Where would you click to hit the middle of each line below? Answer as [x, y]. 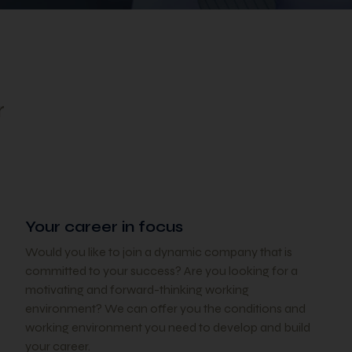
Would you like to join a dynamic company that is [159, 252]
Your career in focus [104, 227]
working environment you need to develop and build [168, 327]
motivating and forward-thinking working [137, 290]
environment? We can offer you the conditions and [165, 308]
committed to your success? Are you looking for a [161, 271]
